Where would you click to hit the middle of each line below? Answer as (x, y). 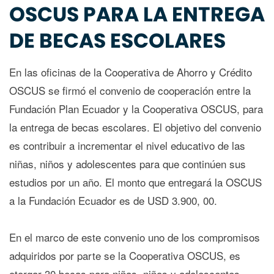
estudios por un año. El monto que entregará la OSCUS (135, 182)
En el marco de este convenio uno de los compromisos (135, 237)
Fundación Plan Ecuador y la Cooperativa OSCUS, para (136, 108)
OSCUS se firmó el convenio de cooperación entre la (130, 90)
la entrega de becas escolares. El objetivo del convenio (135, 127)
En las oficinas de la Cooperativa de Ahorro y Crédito (131, 72)
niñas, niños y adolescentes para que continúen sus (128, 163)
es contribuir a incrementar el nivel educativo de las (127, 145)
